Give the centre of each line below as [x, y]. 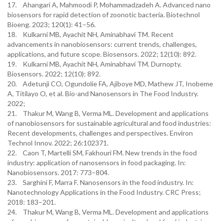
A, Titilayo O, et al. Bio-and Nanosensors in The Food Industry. [103, 93]
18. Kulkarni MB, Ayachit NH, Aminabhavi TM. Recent [91, 34]
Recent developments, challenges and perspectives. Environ [100, 133]
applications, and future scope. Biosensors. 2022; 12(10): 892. [103, 54]
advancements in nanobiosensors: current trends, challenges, [102, 44]
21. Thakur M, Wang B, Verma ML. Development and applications [108, 113]
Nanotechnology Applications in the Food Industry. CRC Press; [104, 192]
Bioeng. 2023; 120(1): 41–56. [52, 24]
